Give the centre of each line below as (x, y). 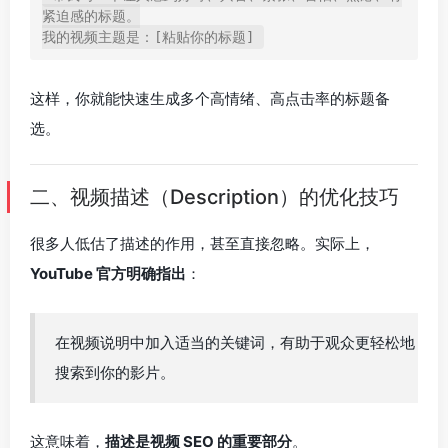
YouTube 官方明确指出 (108, 273)
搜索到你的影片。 (115, 372)
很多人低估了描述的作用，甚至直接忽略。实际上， (202, 243)
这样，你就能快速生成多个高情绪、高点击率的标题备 (210, 98)
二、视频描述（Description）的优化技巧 (214, 197)
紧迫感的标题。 (91, 16)
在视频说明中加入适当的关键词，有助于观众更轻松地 (235, 342)
